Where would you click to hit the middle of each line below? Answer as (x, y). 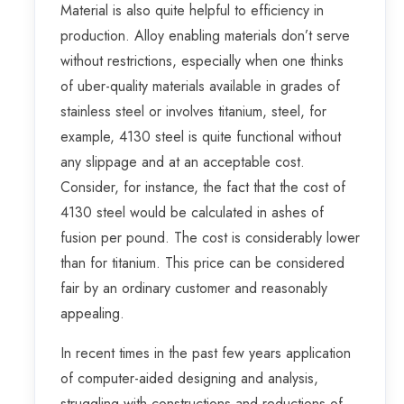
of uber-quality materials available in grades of (200, 87)
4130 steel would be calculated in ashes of (192, 213)
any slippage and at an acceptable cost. (183, 162)
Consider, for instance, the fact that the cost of (203, 188)
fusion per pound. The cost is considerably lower (210, 238)
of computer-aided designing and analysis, (189, 379)
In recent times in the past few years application (206, 353)
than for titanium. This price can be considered (202, 263)
